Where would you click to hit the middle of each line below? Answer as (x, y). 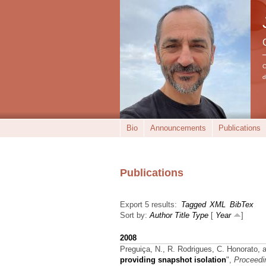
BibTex (241, 205)
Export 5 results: (148, 205)
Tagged (193, 205)
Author (161, 215)
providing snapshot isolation (173, 259)
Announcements (178, 128)
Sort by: (135, 215)
